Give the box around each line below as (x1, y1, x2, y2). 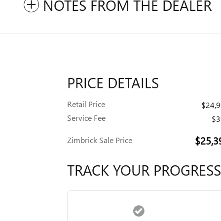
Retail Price (67, 99, 105, 109)
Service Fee (67, 112, 106, 123)
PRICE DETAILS (67, 73, 159, 92)
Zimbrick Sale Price (67, 135, 132, 145)
